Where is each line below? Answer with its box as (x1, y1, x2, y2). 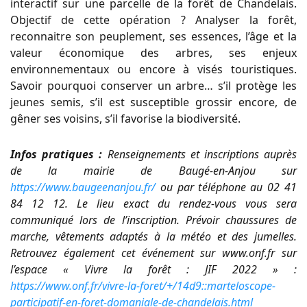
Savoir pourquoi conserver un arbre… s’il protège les (10, 78, 297, 94)
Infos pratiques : (10, 147, 103, 162)
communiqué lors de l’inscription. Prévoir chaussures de (10, 212, 297, 228)
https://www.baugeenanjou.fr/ (10, 180, 156, 195)
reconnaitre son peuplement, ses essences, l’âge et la (10, 29, 297, 45)
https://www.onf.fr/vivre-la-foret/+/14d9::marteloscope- (10, 278, 275, 294)
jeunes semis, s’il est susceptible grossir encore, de (10, 95, 297, 110)
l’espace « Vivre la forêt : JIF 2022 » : (10, 262, 297, 278)
